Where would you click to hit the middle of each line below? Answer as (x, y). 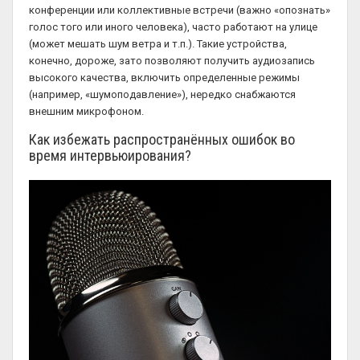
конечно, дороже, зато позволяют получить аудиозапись (172, 60)
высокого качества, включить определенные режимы (164, 77)
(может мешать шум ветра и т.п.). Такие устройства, (158, 43)
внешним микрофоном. (86, 111)
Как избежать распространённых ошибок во (162, 139)
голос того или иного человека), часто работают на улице (173, 27)
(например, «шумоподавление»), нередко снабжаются (162, 94)
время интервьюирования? (110, 155)
